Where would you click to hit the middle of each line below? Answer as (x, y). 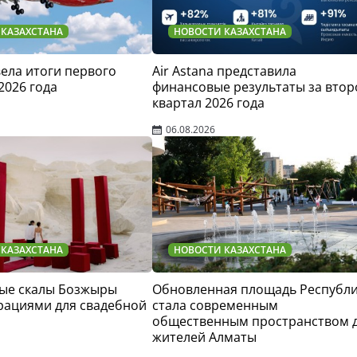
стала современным (215, 305)
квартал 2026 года (208, 103)
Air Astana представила (224, 71)
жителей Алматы (204, 337)
